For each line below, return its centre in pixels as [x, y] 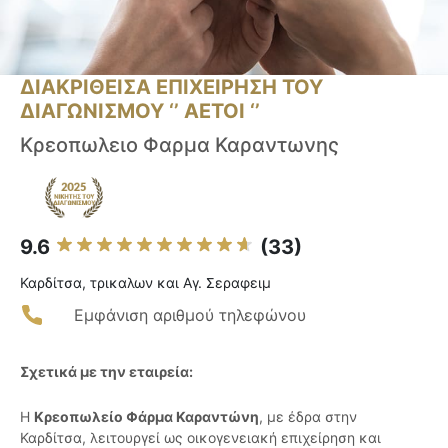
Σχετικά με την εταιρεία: [106, 372]
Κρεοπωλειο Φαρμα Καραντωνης [179, 145]
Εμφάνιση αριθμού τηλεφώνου [190, 315]
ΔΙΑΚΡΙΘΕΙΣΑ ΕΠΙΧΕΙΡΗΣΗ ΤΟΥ [171, 87]
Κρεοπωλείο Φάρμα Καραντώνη [146, 417]
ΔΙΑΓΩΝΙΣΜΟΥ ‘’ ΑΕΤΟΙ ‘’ [140, 111]
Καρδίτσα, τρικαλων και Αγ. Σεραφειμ [145, 283]
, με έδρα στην [308, 417]
